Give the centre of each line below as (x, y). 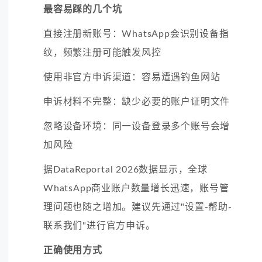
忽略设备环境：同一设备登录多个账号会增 (137, 126)
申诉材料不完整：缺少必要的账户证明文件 (137, 101)
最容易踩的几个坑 (83, 9)
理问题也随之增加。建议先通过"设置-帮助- (138, 207)
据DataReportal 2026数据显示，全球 (125, 169)
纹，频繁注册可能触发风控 (102, 52)
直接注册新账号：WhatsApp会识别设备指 (136, 34)
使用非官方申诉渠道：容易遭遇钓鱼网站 (132, 77)
